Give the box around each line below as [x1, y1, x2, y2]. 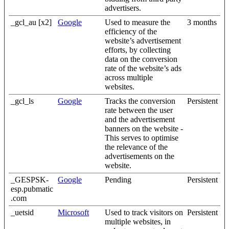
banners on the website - [105, 124, 183, 133]
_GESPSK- [11, 175, 49, 184]
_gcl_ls [11, 97, 34, 105]
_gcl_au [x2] [11, 18, 52, 27]
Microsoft [58, 208, 89, 217]
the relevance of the [105, 143, 168, 151]
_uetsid [11, 208, 34, 217]
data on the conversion [105, 55, 177, 63]
